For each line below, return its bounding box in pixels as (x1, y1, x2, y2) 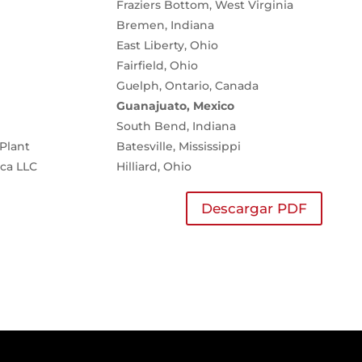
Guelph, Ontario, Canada (116, 78, 259, 94)
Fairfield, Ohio (116, 58, 198, 74)
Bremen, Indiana (116, 18, 214, 33)
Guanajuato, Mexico (116, 99, 234, 114)
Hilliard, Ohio (116, 159, 192, 175)
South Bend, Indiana (116, 119, 236, 134)
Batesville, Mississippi (116, 139, 241, 154)
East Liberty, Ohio (116, 38, 218, 53)
